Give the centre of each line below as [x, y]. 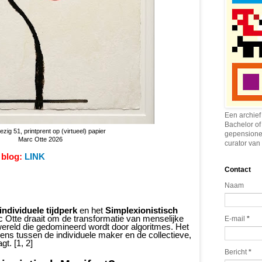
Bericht [237, 252]
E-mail [236, 219]
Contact [238, 170]
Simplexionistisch [142, 210]
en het [91, 210]
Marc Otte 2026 [40, 139]
